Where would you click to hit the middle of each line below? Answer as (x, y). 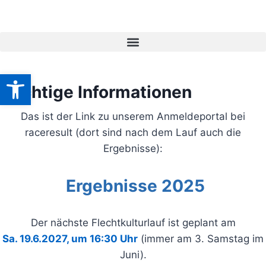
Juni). (133, 255)
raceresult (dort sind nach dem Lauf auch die (133, 132)
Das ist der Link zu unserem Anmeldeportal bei (133, 116)
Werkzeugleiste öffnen (35, 79)
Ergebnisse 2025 (133, 186)
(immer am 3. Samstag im (201, 239)
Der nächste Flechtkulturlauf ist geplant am (133, 223)
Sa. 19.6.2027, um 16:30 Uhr (70, 239)
